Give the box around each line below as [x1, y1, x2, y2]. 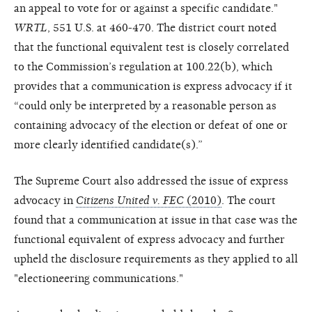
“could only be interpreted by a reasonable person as [14, 99, 276, 112]
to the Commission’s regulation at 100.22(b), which [14, 60, 272, 73]
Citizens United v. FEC [76, 194, 184, 207]
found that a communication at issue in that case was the [14, 213, 297, 226]
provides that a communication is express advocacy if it [14, 79, 292, 93]
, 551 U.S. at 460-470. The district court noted [47, 21, 276, 34]
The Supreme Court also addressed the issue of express [14, 174, 288, 187]
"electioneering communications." [14, 272, 183, 285]
